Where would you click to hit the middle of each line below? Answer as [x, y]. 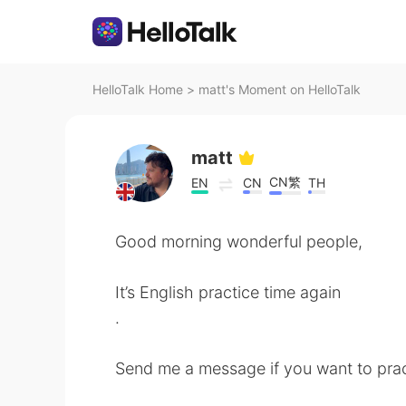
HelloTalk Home [138, 89]
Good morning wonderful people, [239, 242]
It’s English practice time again [228, 292]
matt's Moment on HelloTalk [280, 89]
